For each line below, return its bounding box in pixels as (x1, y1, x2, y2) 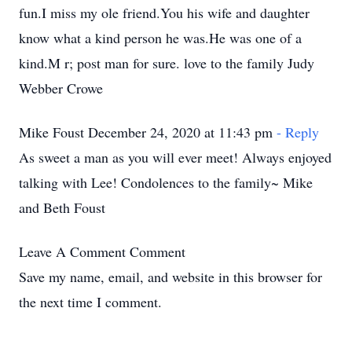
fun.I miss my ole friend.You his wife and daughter (19, 3, 310, 22)
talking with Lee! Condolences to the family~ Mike (19, 173, 313, 192)
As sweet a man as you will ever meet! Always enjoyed (19, 148, 332, 167)
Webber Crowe (19, 79, 103, 97)
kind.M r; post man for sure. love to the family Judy (19, 53, 314, 72)
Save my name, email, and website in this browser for (19, 267, 322, 286)
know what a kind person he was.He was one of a (19, 28, 302, 47)
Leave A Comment (19, 242, 130, 261)
